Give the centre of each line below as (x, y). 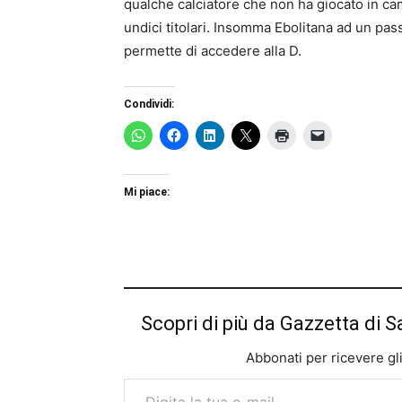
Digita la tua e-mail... (141, 377)
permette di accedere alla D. (213, 50)
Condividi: (149, 104)
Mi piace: (147, 192)
